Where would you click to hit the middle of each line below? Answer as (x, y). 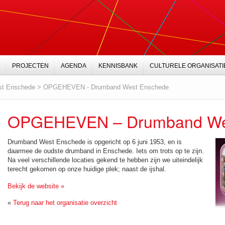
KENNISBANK (118, 66)
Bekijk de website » (36, 186)
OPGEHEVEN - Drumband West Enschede (106, 87)
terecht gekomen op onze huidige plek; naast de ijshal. (87, 169)
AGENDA (74, 66)
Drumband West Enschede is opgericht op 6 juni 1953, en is (95, 142)
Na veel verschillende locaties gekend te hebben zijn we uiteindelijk (105, 160)
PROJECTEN (30, 66)
